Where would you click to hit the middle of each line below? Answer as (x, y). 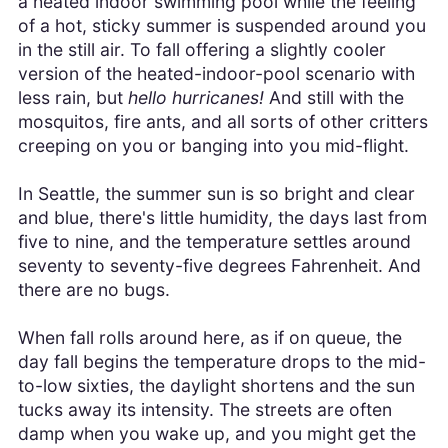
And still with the (336, 98)
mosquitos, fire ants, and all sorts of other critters (222, 122)
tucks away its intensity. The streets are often (204, 410)
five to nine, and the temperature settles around (214, 242)
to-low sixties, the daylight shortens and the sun (216, 386)
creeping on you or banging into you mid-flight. (213, 146)
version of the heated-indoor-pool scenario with (216, 74)
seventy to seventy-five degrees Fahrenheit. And (219, 266)
